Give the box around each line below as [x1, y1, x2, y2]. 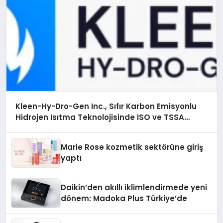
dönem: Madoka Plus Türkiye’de [61, 193, 188, 204]
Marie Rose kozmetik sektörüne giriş [61, 141, 204, 152]
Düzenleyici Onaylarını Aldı [15, 122, 120, 133]
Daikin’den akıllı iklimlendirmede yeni [61, 182, 208, 193]
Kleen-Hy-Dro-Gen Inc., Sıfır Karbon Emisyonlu [15, 101, 197, 111]
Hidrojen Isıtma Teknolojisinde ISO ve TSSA [15, 111, 184, 122]
